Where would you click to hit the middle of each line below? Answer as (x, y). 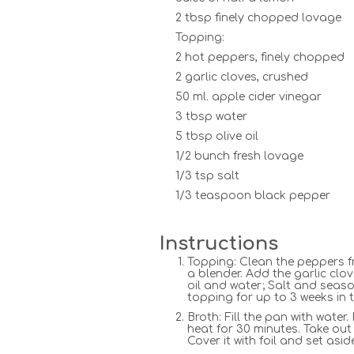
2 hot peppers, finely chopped (260, 58)
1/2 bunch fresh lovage (239, 156)
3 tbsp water (211, 117)
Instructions (219, 244)
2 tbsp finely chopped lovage (258, 18)
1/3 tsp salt (207, 176)
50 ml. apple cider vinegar (249, 97)
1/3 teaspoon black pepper (253, 196)
